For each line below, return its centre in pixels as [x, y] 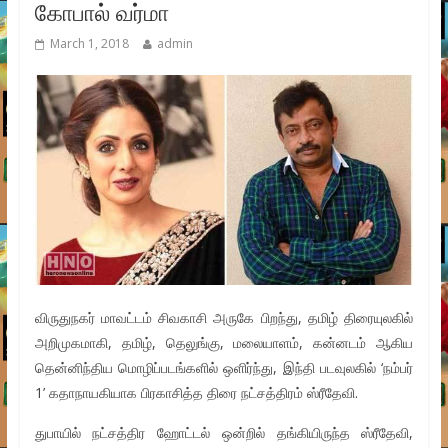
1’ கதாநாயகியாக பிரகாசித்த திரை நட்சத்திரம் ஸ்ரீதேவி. [196, 393]
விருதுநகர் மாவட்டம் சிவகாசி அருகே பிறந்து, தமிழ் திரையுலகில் [224, 318]
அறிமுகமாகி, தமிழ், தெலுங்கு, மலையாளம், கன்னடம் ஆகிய [224, 343]
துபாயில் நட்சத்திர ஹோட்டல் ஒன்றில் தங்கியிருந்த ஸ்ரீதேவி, [224, 433]
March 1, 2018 [89, 44]
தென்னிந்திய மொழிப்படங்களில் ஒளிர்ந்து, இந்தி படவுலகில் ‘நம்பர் [224, 368]
